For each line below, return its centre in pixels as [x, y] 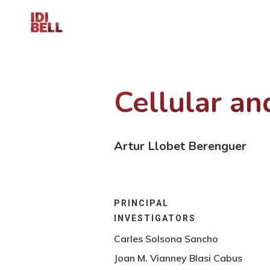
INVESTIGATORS [155, 218]
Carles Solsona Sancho [166, 238]
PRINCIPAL [141, 203]
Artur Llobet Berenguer [180, 146]
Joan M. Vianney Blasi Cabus [178, 258]
